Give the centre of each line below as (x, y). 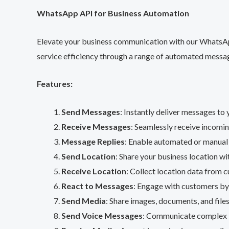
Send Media (84, 201)
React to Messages (97, 186)
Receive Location (94, 171)
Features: (55, 84)
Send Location (88, 156)
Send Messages (91, 112)
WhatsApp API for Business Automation (113, 13)
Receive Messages (96, 127)
